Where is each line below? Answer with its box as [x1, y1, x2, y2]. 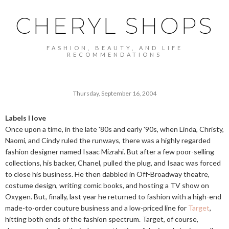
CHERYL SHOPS [15, 13, 214, 39]
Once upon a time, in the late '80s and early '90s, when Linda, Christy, [5, 125, 224, 133]
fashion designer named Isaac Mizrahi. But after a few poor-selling [5, 147, 214, 156]
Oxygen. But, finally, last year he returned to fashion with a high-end [5, 192, 221, 201]
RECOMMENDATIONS [67, 51, 162, 58]
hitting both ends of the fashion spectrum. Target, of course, [5, 215, 198, 223]
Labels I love [5, 113, 46, 122]
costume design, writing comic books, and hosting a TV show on [5, 181, 209, 190]
